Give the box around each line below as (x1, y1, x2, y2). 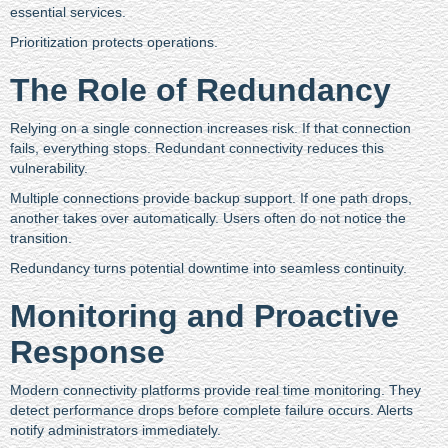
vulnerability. (10, 159, 88, 176)
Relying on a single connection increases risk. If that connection (10, 119, 411, 136)
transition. (10, 229, 72, 246)
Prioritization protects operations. (10, 33, 218, 50)
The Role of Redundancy (10, 71, 391, 108)
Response (10, 333, 165, 370)
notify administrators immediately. (10, 421, 221, 438)
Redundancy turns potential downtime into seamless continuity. (10, 259, 407, 276)
